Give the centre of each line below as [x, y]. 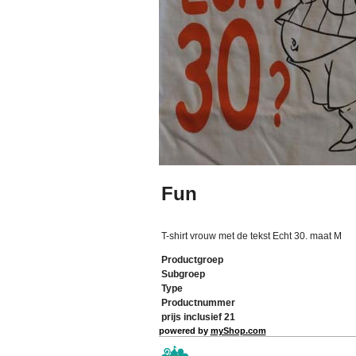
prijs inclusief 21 [198, 317]
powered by [184, 331]
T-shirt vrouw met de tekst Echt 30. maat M [251, 236]
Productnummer [198, 303]
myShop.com [238, 331]
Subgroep [183, 274]
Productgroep [192, 260]
